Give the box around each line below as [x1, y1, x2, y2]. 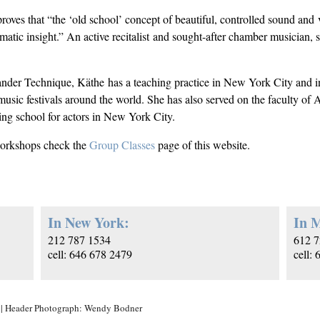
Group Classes [89, 137, 156, 153]
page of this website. [155, 137, 251, 153]
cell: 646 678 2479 [48, 246, 133, 262]
